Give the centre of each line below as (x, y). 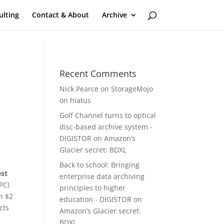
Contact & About (60, 15)
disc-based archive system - (106, 127)
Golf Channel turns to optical (108, 115)
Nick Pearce (79, 89)
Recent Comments (98, 73)
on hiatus (75, 100)
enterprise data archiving (102, 176)
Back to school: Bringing (100, 165)
